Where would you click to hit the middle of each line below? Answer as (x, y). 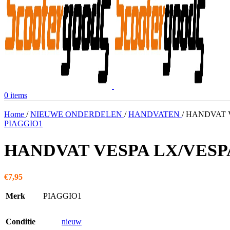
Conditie (21, 221)
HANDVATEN (155, 114)
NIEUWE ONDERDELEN (77, 114)
